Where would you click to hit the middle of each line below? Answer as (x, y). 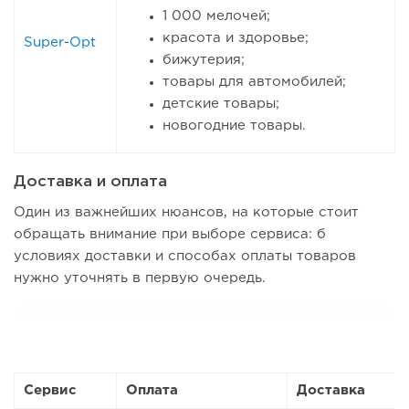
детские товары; (221, 104)
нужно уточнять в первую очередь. (140, 278)
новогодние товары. (234, 126)
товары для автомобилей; (254, 82)
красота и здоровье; (236, 38)
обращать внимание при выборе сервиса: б (170, 235)
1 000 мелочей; (216, 16)
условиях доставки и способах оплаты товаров (185, 257)
